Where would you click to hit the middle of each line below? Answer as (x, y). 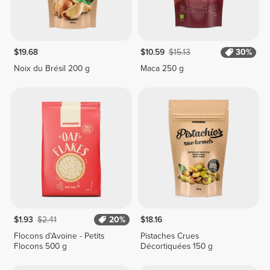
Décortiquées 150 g (177, 246)
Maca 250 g (162, 69)
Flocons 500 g (40, 246)
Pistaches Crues (170, 236)
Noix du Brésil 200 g (52, 69)
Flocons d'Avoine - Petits (59, 236)
